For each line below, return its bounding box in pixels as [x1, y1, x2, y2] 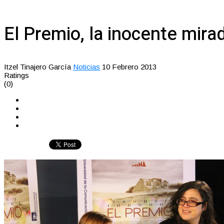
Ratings [4, 70, 29, 79]
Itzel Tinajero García [4, 62, 71, 71]
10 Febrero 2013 [102, 62, 156, 71]
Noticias [73, 62, 100, 71]
